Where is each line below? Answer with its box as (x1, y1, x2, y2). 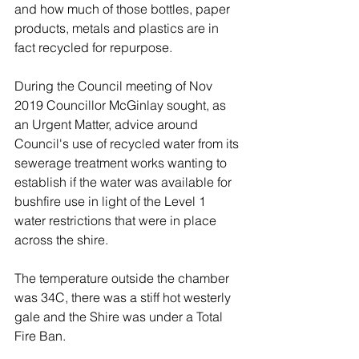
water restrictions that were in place (14, 212, 220, 228)
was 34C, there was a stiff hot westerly (14, 289, 234, 305)
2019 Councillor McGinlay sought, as (14, 97, 229, 113)
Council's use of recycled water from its (14, 135, 242, 151)
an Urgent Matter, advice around (14, 116, 201, 132)
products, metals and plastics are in (14, 20, 222, 36)
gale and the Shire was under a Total (14, 309, 226, 325)
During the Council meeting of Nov (14, 78, 216, 94)
